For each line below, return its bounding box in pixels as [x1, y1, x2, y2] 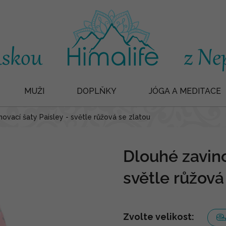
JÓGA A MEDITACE [149, 86, 221, 96]
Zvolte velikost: [123, 211, 194, 222]
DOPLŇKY [77, 86, 117, 96]
